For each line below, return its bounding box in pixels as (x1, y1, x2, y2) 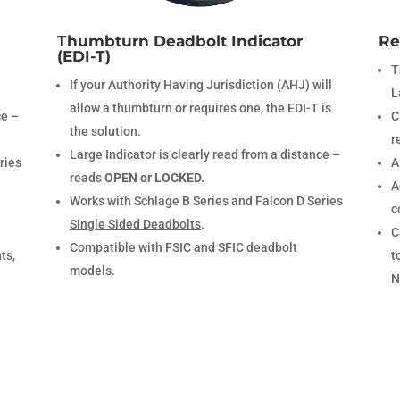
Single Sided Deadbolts (69, 217, 201, 232)
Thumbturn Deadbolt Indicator (56, 32, 303, 51)
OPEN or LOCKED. (104, 171, 204, 186)
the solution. (69, 124, 141, 139)
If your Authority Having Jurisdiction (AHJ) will (69, 78, 332, 93)
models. (69, 263, 115, 279)
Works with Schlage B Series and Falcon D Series (69, 194, 343, 209)
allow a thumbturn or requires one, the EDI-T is (69, 101, 331, 116)
